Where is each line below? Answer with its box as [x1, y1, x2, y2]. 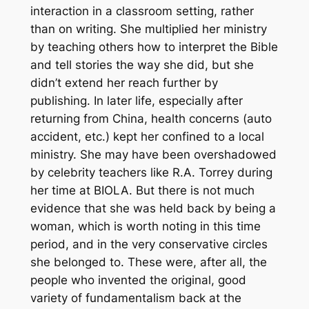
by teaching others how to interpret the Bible [30, 40, 278, 54]
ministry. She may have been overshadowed [30, 148, 277, 162]
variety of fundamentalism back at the [30, 291, 241, 306]
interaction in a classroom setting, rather [30, 4, 254, 19]
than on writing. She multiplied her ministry [30, 22, 267, 37]
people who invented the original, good [30, 273, 246, 288]
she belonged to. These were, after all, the [30, 255, 267, 270]
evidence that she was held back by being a [30, 201, 276, 216]
